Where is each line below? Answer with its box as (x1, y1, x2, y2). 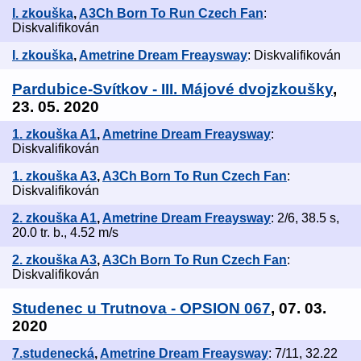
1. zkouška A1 (12, 127, 97, 142)
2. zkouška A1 (12, 211, 97, 226)
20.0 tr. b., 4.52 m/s (12, 226, 118, 240)
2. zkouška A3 (12, 253, 97, 268)
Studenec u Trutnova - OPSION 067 (12, 300, 271, 317)
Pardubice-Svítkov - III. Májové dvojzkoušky (12, 81, 333, 98)
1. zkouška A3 (12, 169, 97, 184)
